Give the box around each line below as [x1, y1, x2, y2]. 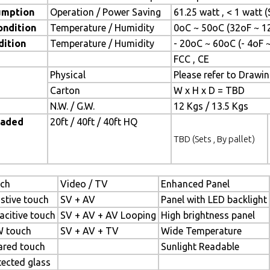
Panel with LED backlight [161, 194, 267, 205]
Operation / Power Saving [50, 7, 161, 17]
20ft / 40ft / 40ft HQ [50, 116, 137, 127]
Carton [50, 85, 80, 96]
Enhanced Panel [161, 178, 230, 189]
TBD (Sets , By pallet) [174, 134, 255, 144]
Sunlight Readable [161, 241, 239, 252]
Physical [50, 69, 86, 80]
